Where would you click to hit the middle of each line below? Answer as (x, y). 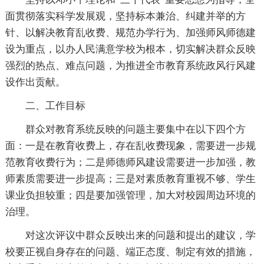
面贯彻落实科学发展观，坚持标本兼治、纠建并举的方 (125, 16)
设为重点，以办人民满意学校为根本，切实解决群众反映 (130, 49)
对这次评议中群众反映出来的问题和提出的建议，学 (140, 235)
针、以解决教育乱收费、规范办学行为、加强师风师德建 (130, 32)
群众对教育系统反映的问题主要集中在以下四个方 (135, 129)
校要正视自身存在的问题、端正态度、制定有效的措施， (130, 252)
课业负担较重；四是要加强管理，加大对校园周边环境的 (130, 195)
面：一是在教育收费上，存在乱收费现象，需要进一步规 (130, 146)
